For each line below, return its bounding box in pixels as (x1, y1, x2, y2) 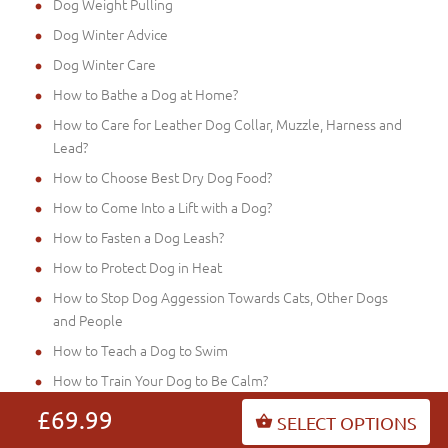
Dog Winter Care (53, 54, 156, 75)
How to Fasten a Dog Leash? (53, 227, 224, 248)
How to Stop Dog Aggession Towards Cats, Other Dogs (53, 287, 388, 308)
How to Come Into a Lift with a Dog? (53, 197, 272, 218)
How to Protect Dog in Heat (53, 257, 222, 278)
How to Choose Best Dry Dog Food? (53, 167, 272, 188)
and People (53, 310, 123, 331)
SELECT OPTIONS (276, 412, 417, 434)
